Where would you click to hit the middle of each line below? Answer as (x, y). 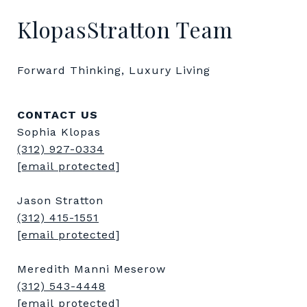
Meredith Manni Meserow (94, 269)
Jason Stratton (60, 200)
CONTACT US (58, 115)
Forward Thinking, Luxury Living (114, 70)
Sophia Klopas (59, 132)
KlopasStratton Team (125, 29)
